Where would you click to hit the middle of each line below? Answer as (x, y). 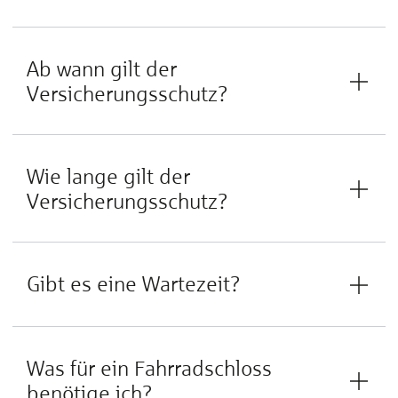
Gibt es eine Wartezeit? (134, 284)
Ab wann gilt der (102, 69)
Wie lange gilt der (108, 176)
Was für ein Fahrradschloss (149, 368)
